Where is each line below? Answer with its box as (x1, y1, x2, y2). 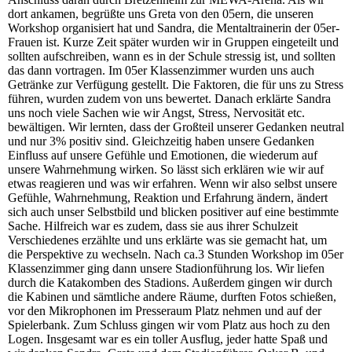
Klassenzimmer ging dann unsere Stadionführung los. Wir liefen (8, 261, 324, 275)
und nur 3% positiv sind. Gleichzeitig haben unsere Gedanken (8, 134, 314, 148)
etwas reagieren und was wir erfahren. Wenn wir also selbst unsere (8, 176, 337, 190)
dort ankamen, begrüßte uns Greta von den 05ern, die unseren (8, 6, 313, 20)
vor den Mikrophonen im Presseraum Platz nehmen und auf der (8, 303, 321, 317)
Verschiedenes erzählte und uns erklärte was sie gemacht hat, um (8, 233, 327, 247)
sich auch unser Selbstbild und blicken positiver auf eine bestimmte (8, 204, 339, 218)
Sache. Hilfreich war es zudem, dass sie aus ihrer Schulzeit (8, 218, 298, 233)
